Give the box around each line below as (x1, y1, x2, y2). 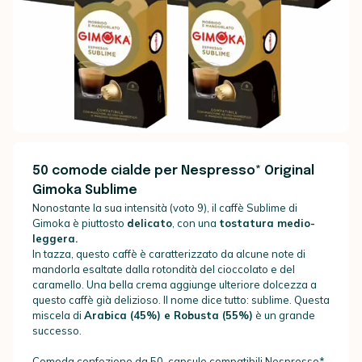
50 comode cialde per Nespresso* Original (32, 163, 314, 178)
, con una (172, 216, 219, 229)
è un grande (253, 308, 315, 322)
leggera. (32, 231, 78, 245)
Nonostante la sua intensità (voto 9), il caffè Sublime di (32, 200, 297, 214)
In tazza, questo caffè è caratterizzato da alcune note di (32, 246, 305, 260)
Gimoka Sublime (32, 183, 137, 197)
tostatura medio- (219, 216, 315, 229)
